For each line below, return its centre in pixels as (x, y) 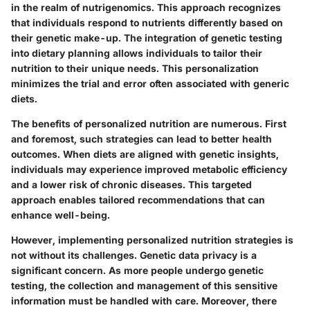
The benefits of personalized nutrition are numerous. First (149, 123)
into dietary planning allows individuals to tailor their (137, 53)
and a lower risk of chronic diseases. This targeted (131, 184)
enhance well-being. (61, 215)
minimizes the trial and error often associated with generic (150, 83)
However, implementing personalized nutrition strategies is (152, 239)
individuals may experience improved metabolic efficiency (149, 169)
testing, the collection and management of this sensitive (144, 285)
